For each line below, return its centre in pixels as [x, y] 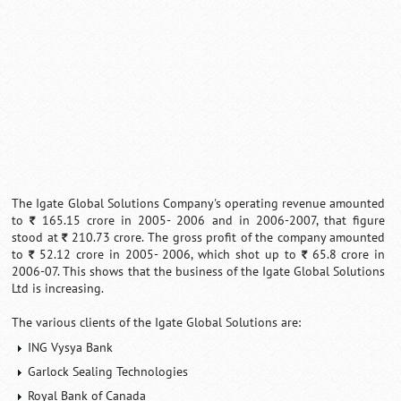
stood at [37, 237]
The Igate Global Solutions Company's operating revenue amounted [199, 203]
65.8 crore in [346, 254]
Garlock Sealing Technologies [108, 371]
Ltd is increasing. [58, 288]
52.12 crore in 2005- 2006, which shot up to [168, 254]
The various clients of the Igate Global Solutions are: [157, 322]
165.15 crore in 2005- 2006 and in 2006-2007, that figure [210, 220]
